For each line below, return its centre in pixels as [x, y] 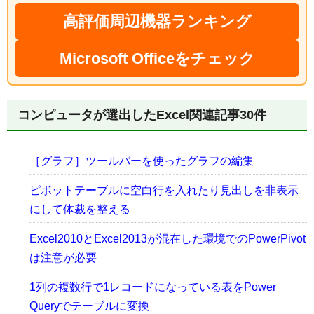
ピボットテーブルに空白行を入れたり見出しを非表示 [164, 191]
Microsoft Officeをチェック [157, 59]
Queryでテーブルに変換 [89, 306]
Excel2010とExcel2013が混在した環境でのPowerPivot [168, 239]
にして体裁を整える [80, 210]
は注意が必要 [63, 258]
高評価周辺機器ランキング [157, 22]
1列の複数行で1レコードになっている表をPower [153, 287]
